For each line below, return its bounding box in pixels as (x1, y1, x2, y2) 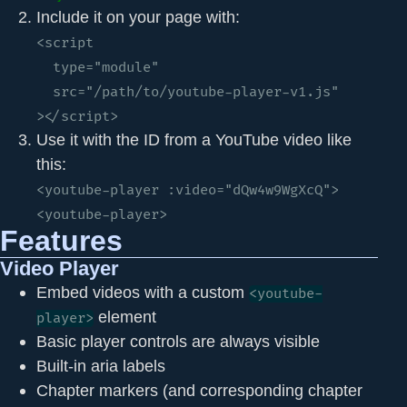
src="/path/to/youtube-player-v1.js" (36, 83, 53, 101)
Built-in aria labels (36, 355, 165, 375)
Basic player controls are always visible (36, 331, 320, 351)
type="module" (36, 58, 53, 76)
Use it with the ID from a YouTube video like (36, 129, 352, 149)
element (94, 306, 156, 326)
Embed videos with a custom (36, 282, 249, 302)
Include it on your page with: (36, 6, 240, 26)
